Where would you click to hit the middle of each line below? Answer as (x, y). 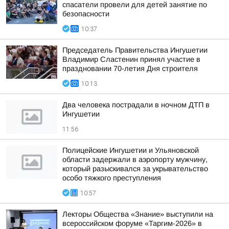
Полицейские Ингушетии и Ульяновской (131, 150)
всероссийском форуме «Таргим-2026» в (132, 223)
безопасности (86, 14)
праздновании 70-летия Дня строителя (130, 68)
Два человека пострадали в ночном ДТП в (136, 105)
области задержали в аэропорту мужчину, (135, 159)
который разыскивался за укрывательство (135, 169)
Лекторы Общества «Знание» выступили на (138, 214)
